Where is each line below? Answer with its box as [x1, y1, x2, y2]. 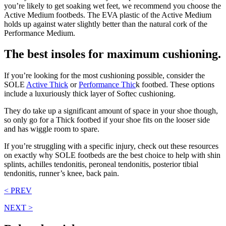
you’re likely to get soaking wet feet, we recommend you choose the [4, 1, 221, 10]
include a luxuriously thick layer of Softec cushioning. [4, 89, 176, 98]
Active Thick [26, 80, 68, 89]
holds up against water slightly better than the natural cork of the [4, 19, 207, 28]
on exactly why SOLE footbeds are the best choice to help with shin [4, 151, 220, 160]
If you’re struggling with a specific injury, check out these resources [4, 142, 218, 151]
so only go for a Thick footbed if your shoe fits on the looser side [4, 116, 210, 125]
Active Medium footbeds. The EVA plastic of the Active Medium [4, 10, 211, 19]
